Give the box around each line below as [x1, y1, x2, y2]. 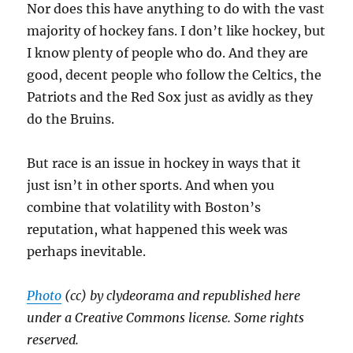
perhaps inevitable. [27, 243, 147, 260]
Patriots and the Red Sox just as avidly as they [27, 89, 314, 106]
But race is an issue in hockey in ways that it [27, 155, 302, 172]
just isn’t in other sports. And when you [27, 177, 275, 194]
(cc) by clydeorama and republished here [61, 288, 301, 304]
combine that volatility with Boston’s [27, 199, 262, 216]
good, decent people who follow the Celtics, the [27, 67, 322, 84]
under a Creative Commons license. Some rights [27, 310, 305, 326]
